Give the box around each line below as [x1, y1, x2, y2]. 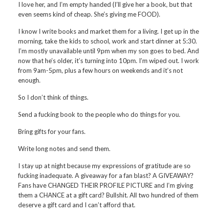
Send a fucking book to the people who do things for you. [18, 110, 181, 118]
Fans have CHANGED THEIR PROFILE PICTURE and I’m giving [18, 181, 194, 189]
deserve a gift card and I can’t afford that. [18, 201, 136, 209]
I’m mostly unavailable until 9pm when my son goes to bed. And [18, 47, 199, 55]
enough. [18, 76, 41, 84]
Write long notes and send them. [18, 145, 111, 153]
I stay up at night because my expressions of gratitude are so [18, 162, 191, 170]
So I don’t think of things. [18, 93, 89, 101]
